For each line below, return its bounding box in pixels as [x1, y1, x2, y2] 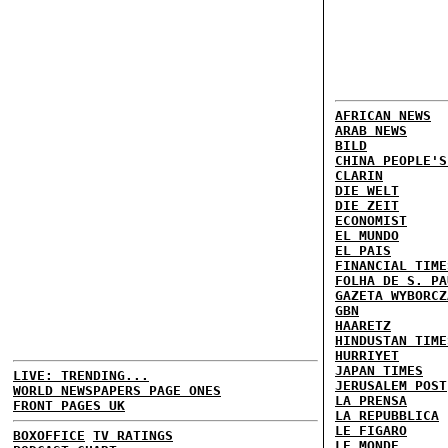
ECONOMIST [335, 213, 407, 228]
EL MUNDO [335, 228, 399, 243]
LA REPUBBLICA [335, 408, 439, 423]
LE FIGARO [335, 423, 407, 438]
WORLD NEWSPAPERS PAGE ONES [13, 383, 221, 398]
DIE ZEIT [335, 198, 399, 213]
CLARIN [335, 168, 383, 183]
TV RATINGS [93, 428, 173, 443]
